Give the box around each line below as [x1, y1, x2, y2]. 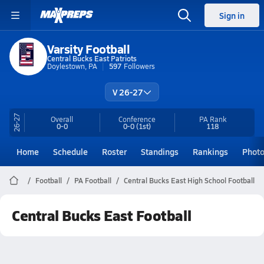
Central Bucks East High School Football [124, 176, 255, 185]
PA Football [74, 176, 111, 185]
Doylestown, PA [47, 61, 97, 71]
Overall [51, 114, 74, 124]
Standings [141, 146, 179, 157]
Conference [118, 114, 156, 124]
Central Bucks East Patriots [47, 53, 137, 63]
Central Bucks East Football [12, 205, 192, 225]
